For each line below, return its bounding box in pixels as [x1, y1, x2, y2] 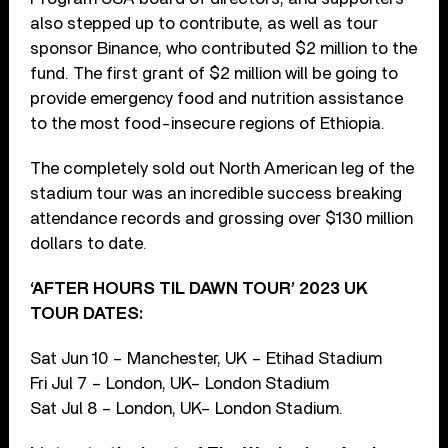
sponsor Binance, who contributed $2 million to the [30, 39, 418, 57]
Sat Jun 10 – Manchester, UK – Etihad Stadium [30, 349, 383, 367]
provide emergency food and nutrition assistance [30, 89, 404, 107]
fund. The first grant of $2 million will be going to [30, 64, 399, 82]
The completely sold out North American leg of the [30, 159, 415, 177]
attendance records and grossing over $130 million [30, 209, 414, 227]
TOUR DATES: [30, 304, 144, 322]
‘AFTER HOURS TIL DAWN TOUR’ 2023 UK [30, 279, 369, 297]
